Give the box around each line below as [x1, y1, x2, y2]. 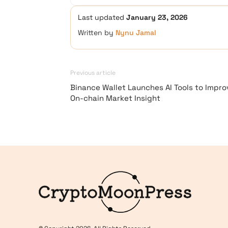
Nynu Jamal [116, 28, 156, 37]
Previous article [70, 69, 116, 77]
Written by [78, 28, 116, 37]
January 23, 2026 [126, 13, 188, 22]
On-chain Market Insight [70, 93, 160, 103]
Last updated [78, 13, 126, 22]
